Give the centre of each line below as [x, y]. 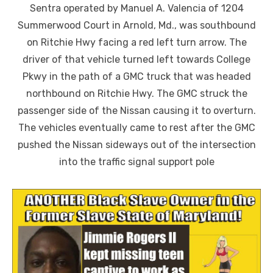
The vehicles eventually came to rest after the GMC [136, 128]
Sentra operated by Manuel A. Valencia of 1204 [136, 9]
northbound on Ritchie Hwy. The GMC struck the [136, 94]
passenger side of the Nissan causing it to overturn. [136, 111]
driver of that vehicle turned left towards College [136, 60]
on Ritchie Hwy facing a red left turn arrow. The [136, 43]
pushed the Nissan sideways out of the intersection [136, 145]
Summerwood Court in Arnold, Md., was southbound [136, 26]
